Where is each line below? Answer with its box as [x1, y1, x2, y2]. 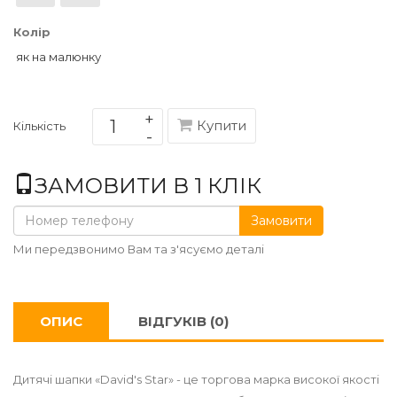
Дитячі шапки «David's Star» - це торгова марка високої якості [13, 371, 379, 386]
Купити [197, 117, 246, 135]
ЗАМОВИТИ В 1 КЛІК [35, 172, 261, 198]
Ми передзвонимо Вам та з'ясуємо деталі [13, 241, 264, 256]
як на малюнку [16, 49, 101, 64]
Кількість [13, 118, 66, 133]
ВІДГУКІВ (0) [138, 312, 229, 330]
